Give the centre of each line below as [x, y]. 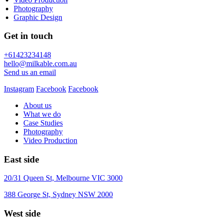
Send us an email [30, 72]
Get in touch [28, 36]
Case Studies [43, 123]
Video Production [50, 140]
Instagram [19, 89]
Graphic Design [38, 17]
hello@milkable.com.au [40, 63]
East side [21, 159]
